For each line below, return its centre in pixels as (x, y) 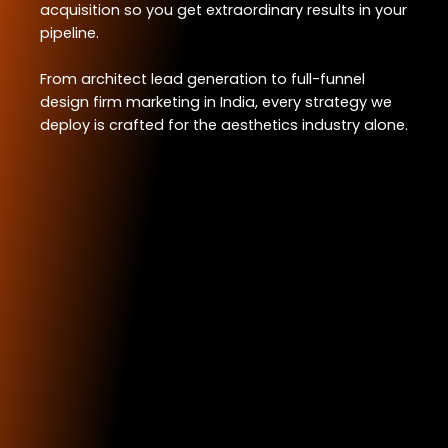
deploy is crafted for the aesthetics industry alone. (224, 125)
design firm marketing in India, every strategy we (216, 102)
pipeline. (69, 33)
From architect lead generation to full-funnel (202, 79)
